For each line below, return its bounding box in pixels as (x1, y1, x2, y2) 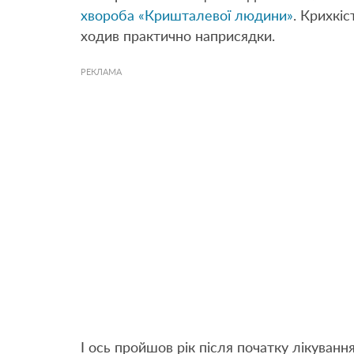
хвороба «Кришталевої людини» (81, 9, 293, 24)
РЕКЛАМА (81, 68, 122, 77)
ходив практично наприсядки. (81, 30, 275, 45)
